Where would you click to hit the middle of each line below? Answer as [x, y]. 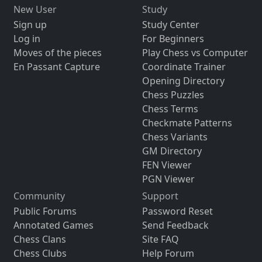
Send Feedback [175, 225]
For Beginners [173, 39]
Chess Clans [39, 239]
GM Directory [172, 151]
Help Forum [168, 253]
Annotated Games [53, 225]
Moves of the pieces [57, 53]
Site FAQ [160, 239]
